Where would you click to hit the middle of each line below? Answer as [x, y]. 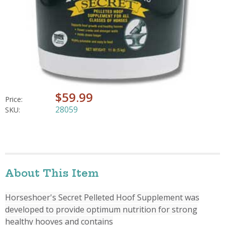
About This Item [52, 173]
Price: [14, 99]
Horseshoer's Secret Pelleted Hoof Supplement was [102, 197]
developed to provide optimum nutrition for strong [101, 209]
